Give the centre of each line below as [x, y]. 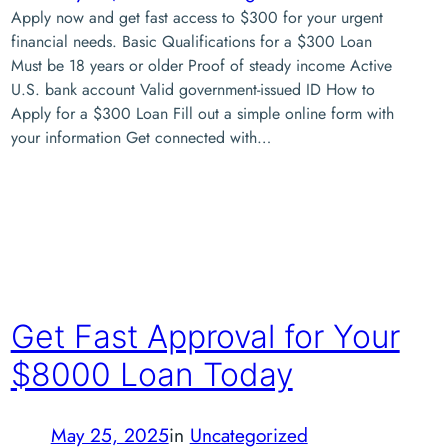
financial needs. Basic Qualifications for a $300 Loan [191, 41]
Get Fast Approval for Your [205, 337]
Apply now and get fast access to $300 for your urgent [196, 17]
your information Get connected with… [140, 137]
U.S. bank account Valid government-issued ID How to [192, 89]
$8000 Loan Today [151, 375]
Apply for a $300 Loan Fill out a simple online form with [202, 113]
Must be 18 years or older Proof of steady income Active [201, 65]
